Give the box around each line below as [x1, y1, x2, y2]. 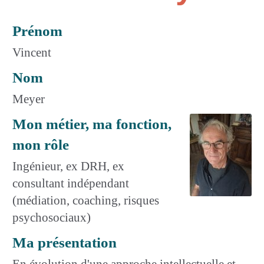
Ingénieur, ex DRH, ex [12, 159, 124, 173]
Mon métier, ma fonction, [12, 115, 171, 132]
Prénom [12, 22, 62, 39]
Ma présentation [12, 234, 117, 250]
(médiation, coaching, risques [12, 193, 159, 207]
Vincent [12, 45, 51, 60]
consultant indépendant [12, 176, 129, 190]
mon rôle [12, 136, 69, 153]
